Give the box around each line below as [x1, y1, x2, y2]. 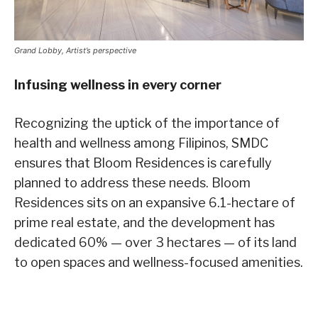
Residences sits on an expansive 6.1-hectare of [14, 195, 295, 211]
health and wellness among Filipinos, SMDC [14, 136, 268, 151]
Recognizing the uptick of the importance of [14, 116, 280, 131]
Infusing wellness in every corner [14, 77, 221, 93]
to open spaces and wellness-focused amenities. [14, 255, 303, 270]
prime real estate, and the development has [14, 215, 275, 231]
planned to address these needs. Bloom [14, 175, 251, 191]
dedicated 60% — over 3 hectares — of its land [14, 235, 297, 251]
